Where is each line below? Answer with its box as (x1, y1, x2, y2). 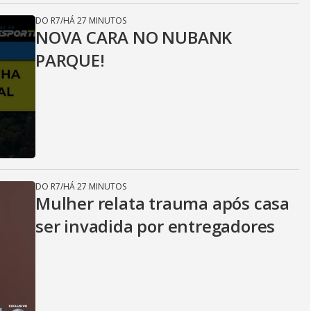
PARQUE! (35, 49, 105, 72)
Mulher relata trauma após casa (35, 192, 289, 215)
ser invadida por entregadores (35, 215, 276, 237)
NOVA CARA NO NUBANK (35, 26, 233, 49)
